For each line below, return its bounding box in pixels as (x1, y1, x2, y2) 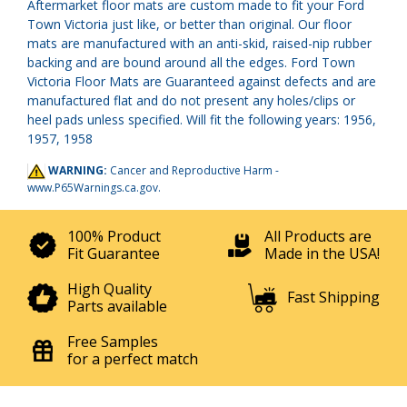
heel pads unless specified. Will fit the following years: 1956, (27, 111, 376, 128)
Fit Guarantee (67, 243, 160, 263)
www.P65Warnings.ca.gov (27, 179, 158, 195)
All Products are (264, 225, 372, 246)
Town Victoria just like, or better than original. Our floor (27, 15, 352, 33)
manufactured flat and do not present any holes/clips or (27, 92, 355, 109)
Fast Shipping (287, 287, 380, 308)
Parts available (67, 295, 167, 316)
